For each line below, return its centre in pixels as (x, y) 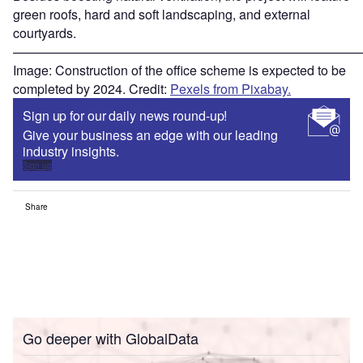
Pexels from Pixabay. (231, 89)
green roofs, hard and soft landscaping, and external (162, 15)
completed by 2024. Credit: (92, 89)
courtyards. (45, 33)
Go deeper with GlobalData (111, 338)
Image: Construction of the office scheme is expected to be (179, 70)
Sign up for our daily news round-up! (125, 116)
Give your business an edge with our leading (150, 135)
